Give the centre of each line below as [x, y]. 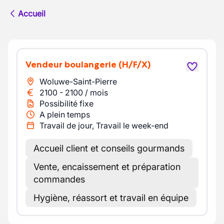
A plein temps [65, 114]
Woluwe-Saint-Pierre [78, 81]
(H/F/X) [134, 64]
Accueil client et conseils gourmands [109, 148]
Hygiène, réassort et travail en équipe [111, 198]
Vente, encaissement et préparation [107, 167]
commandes [59, 179]
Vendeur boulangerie [74, 64]
